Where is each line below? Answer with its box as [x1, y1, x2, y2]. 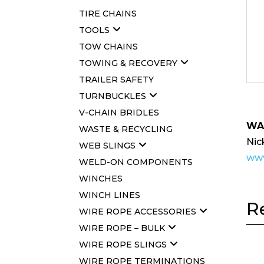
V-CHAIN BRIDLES [79, 107, 160, 118]
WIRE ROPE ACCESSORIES [79, 206, 197, 217]
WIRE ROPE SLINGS [79, 239, 167, 250]
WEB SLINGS [79, 140, 136, 151]
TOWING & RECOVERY [79, 57, 178, 68]
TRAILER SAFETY [79, 74, 154, 85]
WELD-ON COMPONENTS [79, 156, 193, 167]
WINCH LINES [79, 189, 141, 200]
